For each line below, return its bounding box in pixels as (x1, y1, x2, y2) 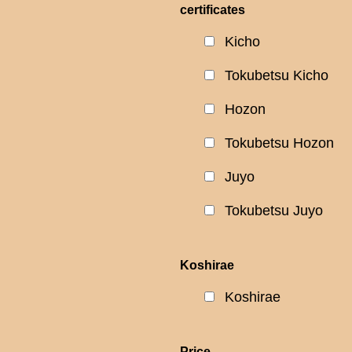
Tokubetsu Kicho (225, 68, 328, 84)
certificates (180, 3, 245, 17)
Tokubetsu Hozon (225, 135, 334, 152)
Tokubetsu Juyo (225, 203, 323, 219)
